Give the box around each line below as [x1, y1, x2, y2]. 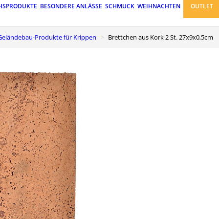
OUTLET [191, 2, 214, 11]
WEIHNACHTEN [137, 2, 180, 11]
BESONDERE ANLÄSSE [40, 2, 102, 11]
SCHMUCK [105, 2, 134, 11]
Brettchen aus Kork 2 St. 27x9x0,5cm [112, 32, 213, 42]
